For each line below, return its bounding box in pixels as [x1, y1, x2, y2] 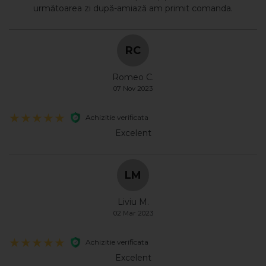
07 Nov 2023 [113, 84, 153, 93]
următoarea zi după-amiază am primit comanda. [33, 2, 233, 14]
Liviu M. [117, 196, 149, 207]
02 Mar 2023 [113, 208, 153, 217]
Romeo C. [112, 71, 154, 83]
